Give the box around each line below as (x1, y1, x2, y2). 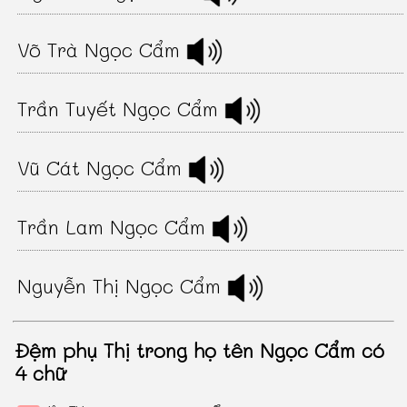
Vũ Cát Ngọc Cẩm (17, 154, 189, 181)
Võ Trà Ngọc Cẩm (17, 35, 187, 63)
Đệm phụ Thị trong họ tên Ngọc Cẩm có (15, 336, 385, 363)
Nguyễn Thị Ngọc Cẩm (17, 272, 228, 299)
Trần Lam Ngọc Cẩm (17, 213, 213, 240)
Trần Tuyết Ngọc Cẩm (17, 94, 225, 122)
